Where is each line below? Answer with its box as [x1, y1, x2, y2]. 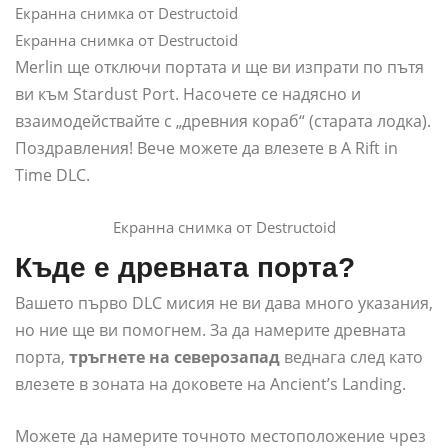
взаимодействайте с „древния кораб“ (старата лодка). [15, 110, 431, 133]
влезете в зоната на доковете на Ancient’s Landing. [15, 373, 406, 396]
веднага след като [280, 346, 423, 369]
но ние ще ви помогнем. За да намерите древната [15, 319, 406, 342]
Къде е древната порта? [15, 252, 355, 284]
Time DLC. [15, 164, 90, 187]
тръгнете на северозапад [69, 346, 280, 369]
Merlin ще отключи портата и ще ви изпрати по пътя [15, 56, 424, 79]
